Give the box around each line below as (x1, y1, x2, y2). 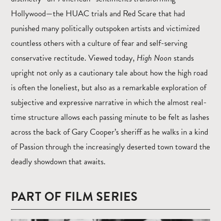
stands (172, 51, 194, 64)
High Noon (137, 51, 172, 64)
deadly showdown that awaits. (11, 155, 106, 168)
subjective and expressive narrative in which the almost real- (11, 96, 207, 109)
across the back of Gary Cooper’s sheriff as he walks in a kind (11, 125, 208, 138)
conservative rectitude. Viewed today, (11, 51, 137, 64)
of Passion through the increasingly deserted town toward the (11, 140, 210, 153)
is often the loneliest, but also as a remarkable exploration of (11, 81, 206, 94)
